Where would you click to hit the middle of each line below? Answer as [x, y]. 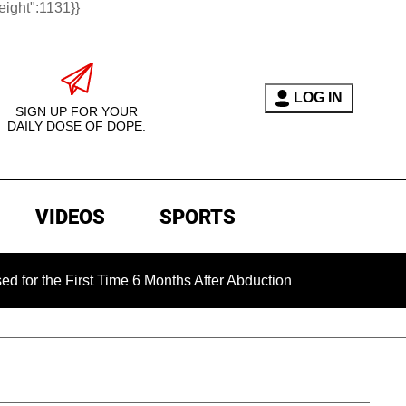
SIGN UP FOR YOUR [77, 111]
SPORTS [197, 217]
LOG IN [318, 97]
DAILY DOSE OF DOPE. [77, 126]
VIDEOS [70, 217]
